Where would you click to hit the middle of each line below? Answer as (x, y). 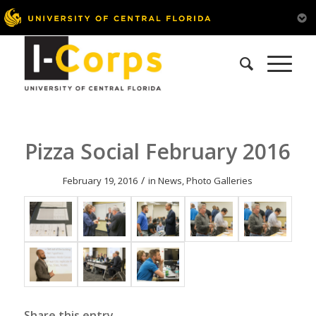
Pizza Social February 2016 (158, 151)
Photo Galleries (220, 181)
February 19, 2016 (101, 181)
